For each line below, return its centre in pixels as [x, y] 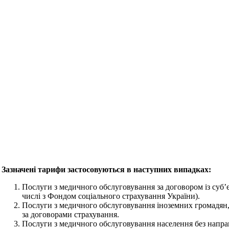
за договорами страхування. [70, 214]
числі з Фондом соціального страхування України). [111, 196]
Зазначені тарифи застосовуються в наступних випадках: [106, 169]
